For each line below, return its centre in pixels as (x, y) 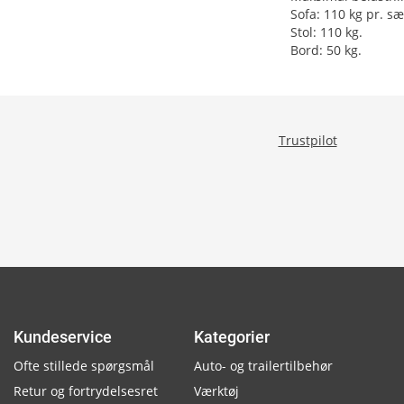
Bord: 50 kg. (326, 50)
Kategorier (232, 337)
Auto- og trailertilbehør (263, 366)
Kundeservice (63, 337)
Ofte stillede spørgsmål (84, 366)
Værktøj (216, 391)
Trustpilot (308, 140)
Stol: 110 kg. (326, 32)
